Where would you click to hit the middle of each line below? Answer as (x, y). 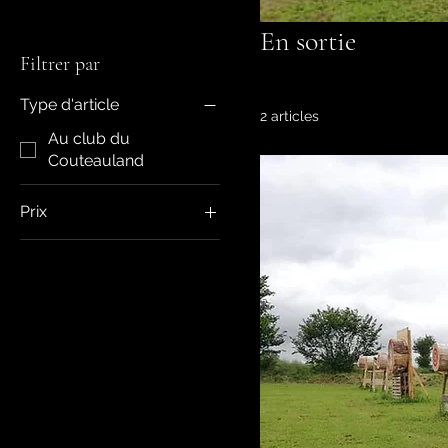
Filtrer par (60, 63)
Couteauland (96, 160)
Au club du (89, 138)
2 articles (289, 115)
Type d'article (69, 104)
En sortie (308, 40)
